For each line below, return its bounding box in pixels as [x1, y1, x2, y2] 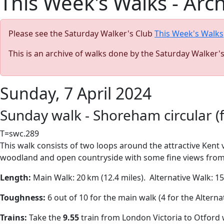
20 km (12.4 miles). [74, 172, 145, 183]
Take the [29, 212, 63, 223]
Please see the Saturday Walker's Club [8, 28, 154, 39]
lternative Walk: [154, 172, 213, 183]
